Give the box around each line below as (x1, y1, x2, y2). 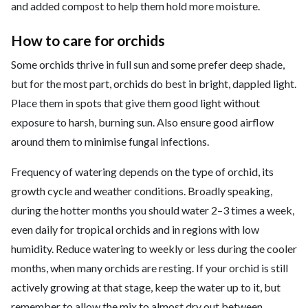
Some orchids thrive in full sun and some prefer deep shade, (11, 58, 285, 71)
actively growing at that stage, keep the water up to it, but (11, 280, 280, 294)
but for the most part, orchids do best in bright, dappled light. (11, 77, 296, 91)
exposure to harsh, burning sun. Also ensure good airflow (11, 115, 274, 129)
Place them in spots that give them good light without (11, 96, 260, 110)
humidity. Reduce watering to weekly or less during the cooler (11, 242, 297, 256)
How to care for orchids (11, 32, 165, 50)
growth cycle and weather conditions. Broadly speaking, (11, 184, 272, 198)
